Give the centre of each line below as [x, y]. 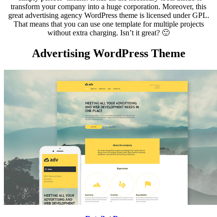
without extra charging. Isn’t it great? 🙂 [108, 32]
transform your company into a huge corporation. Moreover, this [108, 6]
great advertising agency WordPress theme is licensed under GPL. [108, 15]
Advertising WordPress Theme [108, 53]
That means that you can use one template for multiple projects [108, 24]
